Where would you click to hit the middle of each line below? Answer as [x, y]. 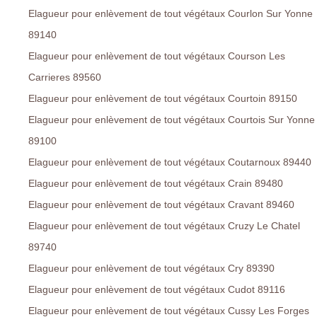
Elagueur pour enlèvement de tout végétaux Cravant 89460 [161, 205]
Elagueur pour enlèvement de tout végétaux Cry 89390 [151, 269]
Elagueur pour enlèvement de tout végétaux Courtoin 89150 [163, 99]
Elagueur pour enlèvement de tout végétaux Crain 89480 [156, 184]
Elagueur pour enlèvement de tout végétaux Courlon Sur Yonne [171, 14]
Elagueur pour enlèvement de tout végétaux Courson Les [157, 56]
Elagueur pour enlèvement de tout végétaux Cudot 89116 [157, 290]
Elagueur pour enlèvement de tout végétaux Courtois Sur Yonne [172, 120]
